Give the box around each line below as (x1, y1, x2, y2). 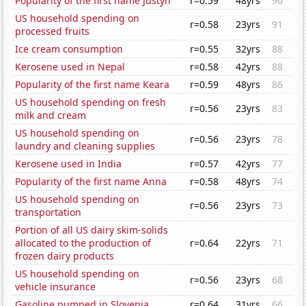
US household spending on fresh (15, 96, 167, 109)
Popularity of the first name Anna (15, 175, 167, 189)
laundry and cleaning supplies (15, 139, 156, 153)
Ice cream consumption (15, 42, 124, 56)
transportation (15, 206, 82, 219)
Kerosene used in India (15, 157, 122, 171)
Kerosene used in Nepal (15, 60, 126, 74)
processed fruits (15, 25, 90, 38)
